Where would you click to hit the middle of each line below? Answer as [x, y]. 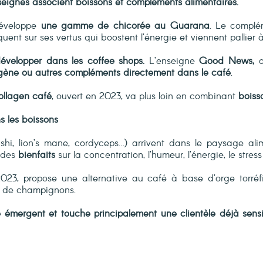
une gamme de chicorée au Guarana [125, 26]
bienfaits [38, 155]
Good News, [227, 61]
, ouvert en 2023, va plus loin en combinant [144, 96]
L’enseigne [172, 61]
